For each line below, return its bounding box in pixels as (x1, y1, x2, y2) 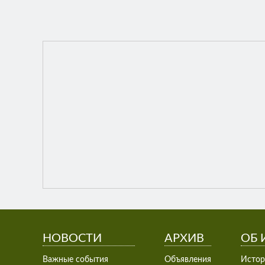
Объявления (164, 256, 211, 264)
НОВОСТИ (43, 232, 102, 244)
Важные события (43, 256, 108, 264)
